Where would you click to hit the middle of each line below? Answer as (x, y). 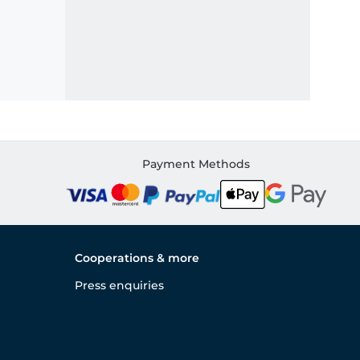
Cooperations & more (137, 258)
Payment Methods (196, 164)
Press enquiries (119, 286)
